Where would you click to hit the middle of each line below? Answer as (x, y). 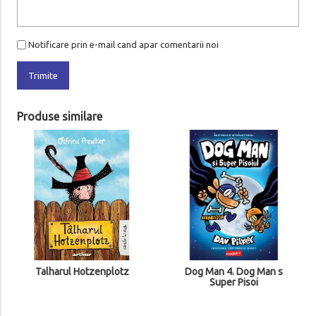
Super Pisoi (233, 282)
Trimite (43, 76)
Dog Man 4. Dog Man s (233, 272)
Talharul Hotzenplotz (82, 272)
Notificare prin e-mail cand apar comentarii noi (123, 45)
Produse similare (59, 117)
